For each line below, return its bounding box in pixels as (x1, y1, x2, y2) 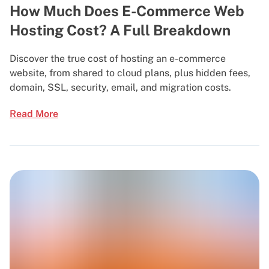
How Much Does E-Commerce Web (10, 2, 244, 19)
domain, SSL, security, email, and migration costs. (10, 81, 231, 93)
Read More (10, 107, 58, 119)
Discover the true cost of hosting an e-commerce (10, 52, 226, 64)
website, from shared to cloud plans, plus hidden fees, (10, 67, 250, 79)
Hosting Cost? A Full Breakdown (10, 21, 231, 38)
